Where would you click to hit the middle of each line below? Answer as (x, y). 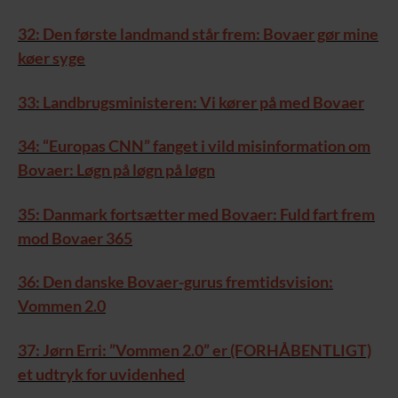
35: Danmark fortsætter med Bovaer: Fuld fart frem (196, 214)
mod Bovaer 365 (75, 238)
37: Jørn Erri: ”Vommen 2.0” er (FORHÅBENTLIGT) (195, 350)
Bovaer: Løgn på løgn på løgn (116, 170)
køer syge (52, 58)
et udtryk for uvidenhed (101, 374)
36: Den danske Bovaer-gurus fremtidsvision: (175, 282)
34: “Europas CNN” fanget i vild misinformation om (194, 146)
